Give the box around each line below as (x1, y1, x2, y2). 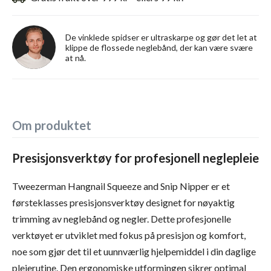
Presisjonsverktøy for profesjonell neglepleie (12, 151, 259, 165)
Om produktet (12, 118, 91, 132)
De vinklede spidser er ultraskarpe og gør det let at (65, 31, 257, 42)
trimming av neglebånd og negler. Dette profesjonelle (12, 213, 231, 224)
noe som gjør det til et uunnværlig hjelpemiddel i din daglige (12, 246, 256, 257)
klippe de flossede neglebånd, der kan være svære (65, 42, 253, 53)
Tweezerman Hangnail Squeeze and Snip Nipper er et (12, 180, 230, 192)
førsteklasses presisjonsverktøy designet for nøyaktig (12, 197, 235, 208)
